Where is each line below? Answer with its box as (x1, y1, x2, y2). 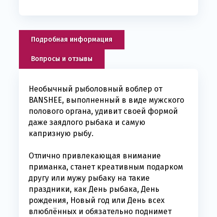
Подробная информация (31, 35, 112, 44)
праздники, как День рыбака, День (29, 185, 159, 194)
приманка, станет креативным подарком (29, 162, 183, 172)
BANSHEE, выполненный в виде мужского (29, 95, 184, 105)
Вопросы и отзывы (31, 55, 93, 63)
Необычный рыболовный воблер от (29, 84, 162, 94)
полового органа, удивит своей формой (29, 107, 178, 116)
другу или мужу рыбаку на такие (29, 173, 150, 183)
